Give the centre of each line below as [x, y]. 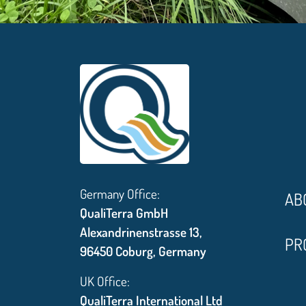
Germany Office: [120, 194]
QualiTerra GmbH [124, 213]
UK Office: [105, 281]
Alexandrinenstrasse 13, [141, 232]
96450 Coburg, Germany [143, 251]
